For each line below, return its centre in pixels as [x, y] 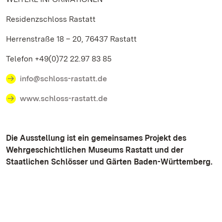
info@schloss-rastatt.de [63, 79]
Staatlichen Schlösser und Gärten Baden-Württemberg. [109, 162]
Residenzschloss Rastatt [51, 19]
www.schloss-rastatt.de [64, 98]
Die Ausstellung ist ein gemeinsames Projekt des [96, 138]
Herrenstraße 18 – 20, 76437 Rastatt [71, 39]
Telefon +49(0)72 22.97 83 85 [59, 59]
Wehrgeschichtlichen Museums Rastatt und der [95, 150]
